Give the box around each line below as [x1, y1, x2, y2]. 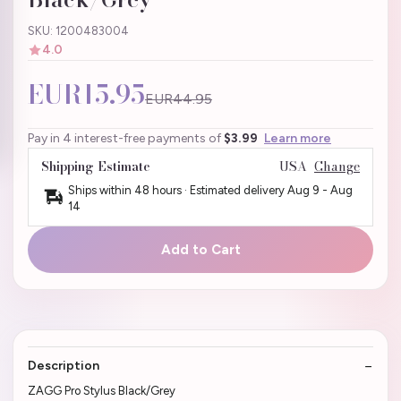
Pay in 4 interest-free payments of [28, 131, 224, 147]
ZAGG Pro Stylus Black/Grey [28, 384, 175, 398]
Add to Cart [160, 242, 241, 259]
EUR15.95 [28, 74, 145, 115]
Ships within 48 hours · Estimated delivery [68, 183, 287, 198]
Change [314, 157, 360, 177]
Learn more [264, 131, 331, 147]
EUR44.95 [145, 90, 212, 108]
